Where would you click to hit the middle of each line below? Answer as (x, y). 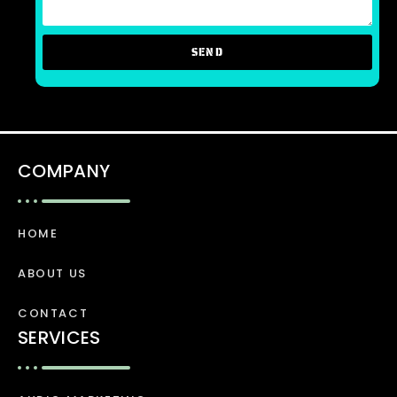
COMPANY (64, 171)
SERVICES (59, 337)
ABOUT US (52, 273)
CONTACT (53, 313)
